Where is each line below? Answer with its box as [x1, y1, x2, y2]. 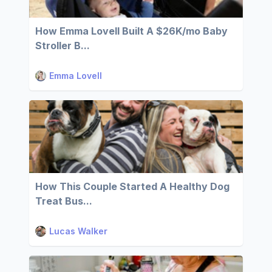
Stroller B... [35, 39, 90, 52]
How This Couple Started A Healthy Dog [35, 180, 229, 192]
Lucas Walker [49, 226, 107, 236]
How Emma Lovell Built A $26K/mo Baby [35, 25, 228, 37]
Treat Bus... [35, 195, 92, 207]
